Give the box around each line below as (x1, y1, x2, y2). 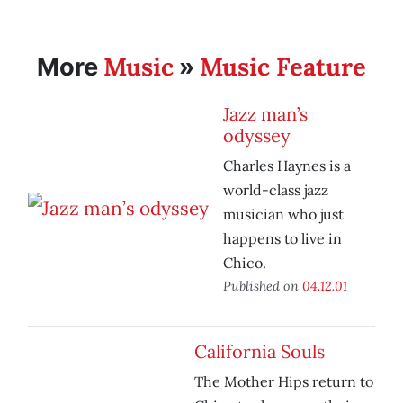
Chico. (223, 254, 266, 273)
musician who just (223, 205, 344, 224)
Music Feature (200, 51, 366, 83)
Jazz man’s (223, 103, 308, 126)
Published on (223, 277, 302, 295)
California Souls (194, 340, 325, 363)
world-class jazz (223, 181, 328, 200)
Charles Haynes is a (223, 157, 351, 175)
